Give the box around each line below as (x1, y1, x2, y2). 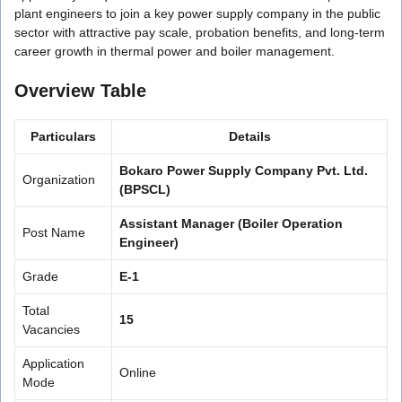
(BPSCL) (119, 181, 170, 197)
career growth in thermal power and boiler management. (14, 43, 335, 58)
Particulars (31, 128, 96, 144)
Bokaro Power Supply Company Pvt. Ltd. (119, 162, 368, 178)
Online (119, 364, 156, 380)
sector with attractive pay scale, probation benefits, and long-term (14, 24, 385, 39)
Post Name (22, 224, 85, 240)
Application (22, 355, 84, 371)
